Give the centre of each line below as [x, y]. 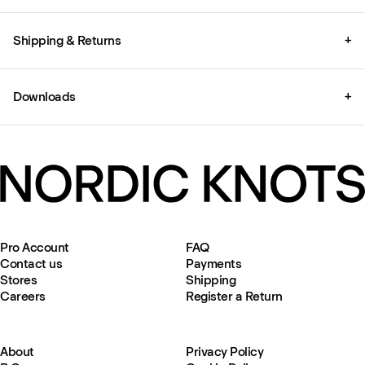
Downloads [44, 96]
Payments [214, 264]
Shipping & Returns [67, 40]
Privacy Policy [225, 352]
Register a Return [234, 296]
